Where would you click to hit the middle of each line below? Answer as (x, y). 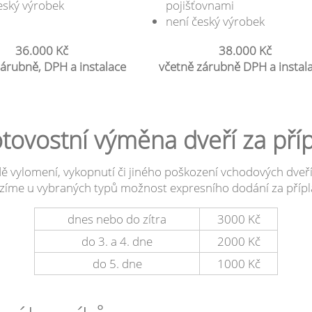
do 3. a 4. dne (117, 241)
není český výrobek (215, 21)
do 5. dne (117, 263)
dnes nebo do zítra (117, 219)
